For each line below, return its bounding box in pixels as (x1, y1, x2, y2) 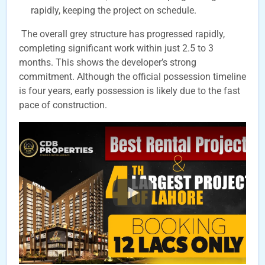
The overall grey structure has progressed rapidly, (19, 28, 225, 40)
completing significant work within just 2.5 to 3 (19, 43, 214, 54)
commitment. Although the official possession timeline (19, 71, 246, 82)
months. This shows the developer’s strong (19, 57, 196, 68)
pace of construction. (19, 99, 107, 111)
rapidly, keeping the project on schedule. (31, 5, 196, 16)
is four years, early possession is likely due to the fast (19, 85, 240, 96)
